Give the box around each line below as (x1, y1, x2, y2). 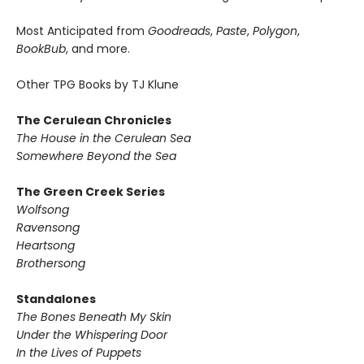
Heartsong (16, 236, 75, 253)
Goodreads (148, 22, 210, 39)
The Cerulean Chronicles (16, 111, 171, 128)
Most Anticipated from (16, 22, 148, 39)
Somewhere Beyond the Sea (16, 147, 176, 164)
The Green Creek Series (16, 183, 165, 200)
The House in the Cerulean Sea (16, 129, 191, 146)
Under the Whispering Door (16, 326, 167, 343)
